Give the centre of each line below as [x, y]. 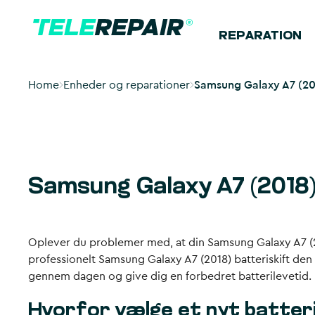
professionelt [63, 259]
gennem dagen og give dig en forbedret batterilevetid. [170, 276]
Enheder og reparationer [127, 85]
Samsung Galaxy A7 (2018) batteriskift [194, 259]
